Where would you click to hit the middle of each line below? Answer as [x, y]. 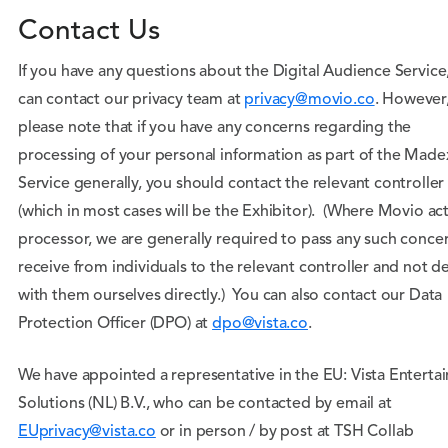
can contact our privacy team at [131, 100]
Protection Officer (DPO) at [115, 324]
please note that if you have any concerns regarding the [215, 128]
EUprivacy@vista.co [87, 432]
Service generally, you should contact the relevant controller [231, 184]
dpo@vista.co [260, 324]
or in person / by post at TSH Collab [284, 432]
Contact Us [89, 32]
